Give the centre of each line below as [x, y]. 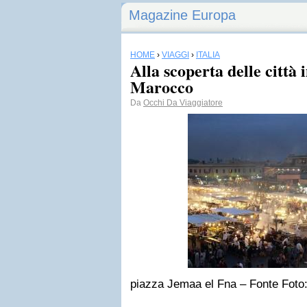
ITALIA [208, 55]
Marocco [162, 87]
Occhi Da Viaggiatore [183, 103]
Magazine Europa [182, 15]
